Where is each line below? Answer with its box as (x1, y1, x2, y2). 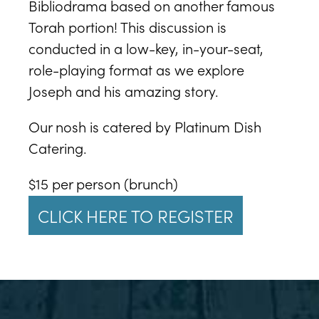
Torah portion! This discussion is (28, 16, 226, 36)
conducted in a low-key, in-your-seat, (28, 38, 263, 58)
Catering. (28, 137, 87, 157)
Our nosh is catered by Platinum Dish (28, 116, 261, 136)
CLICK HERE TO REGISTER (38, 204, 234, 227)
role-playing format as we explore (28, 59, 244, 79)
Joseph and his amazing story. (28, 80, 219, 100)
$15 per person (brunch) (28, 173, 178, 193)
